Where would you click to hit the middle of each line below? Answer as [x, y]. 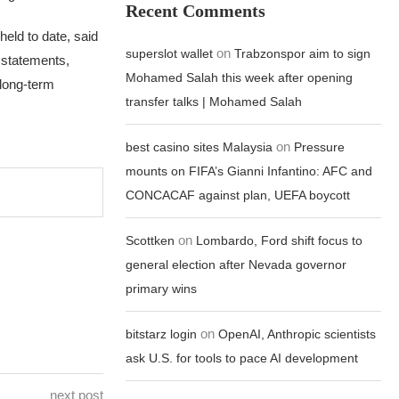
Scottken [151, 240]
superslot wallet [170, 53]
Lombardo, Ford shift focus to [280, 240]
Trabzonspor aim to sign [303, 53]
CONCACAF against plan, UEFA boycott [238, 195]
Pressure [320, 147]
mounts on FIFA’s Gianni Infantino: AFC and [249, 171]
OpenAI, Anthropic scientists [297, 334]
